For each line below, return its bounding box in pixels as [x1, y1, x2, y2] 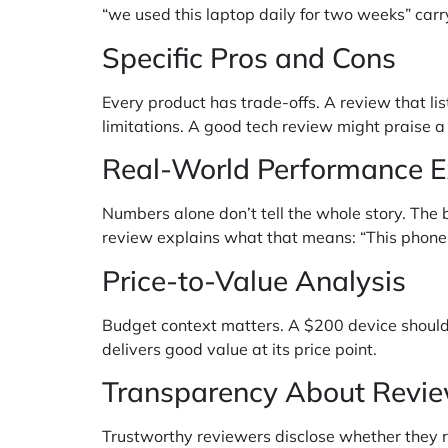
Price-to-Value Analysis [102, 262, 406, 298]
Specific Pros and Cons [102, 39, 396, 75]
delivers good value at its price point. [102, 338, 377, 359]
